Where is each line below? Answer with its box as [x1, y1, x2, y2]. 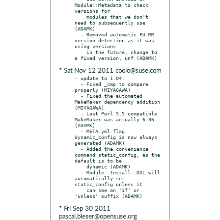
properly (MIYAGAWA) [75, 86, 131, 93]
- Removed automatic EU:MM [75, 31, 81, 37]
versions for [75, 7, 110, 14]
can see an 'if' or [75, 187, 86, 193]
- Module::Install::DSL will [75, 169, 81, 175]
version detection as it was [75, 37, 154, 43]
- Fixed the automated [75, 92, 81, 99]
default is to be [75, 157, 122, 164]
